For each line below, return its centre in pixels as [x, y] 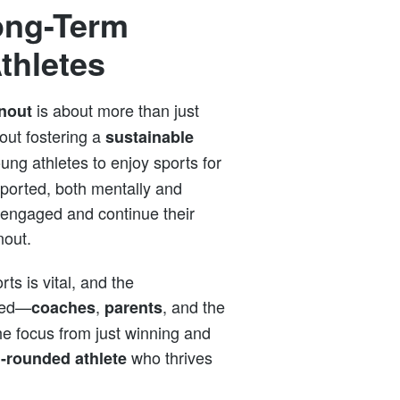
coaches [63, 308]
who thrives [170, 358]
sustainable [150, 136]
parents [133, 308]
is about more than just [116, 109]
